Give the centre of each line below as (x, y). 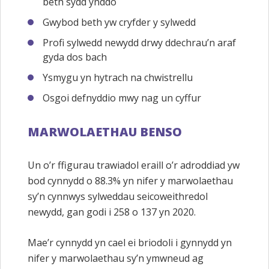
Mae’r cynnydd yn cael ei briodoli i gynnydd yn (130, 243)
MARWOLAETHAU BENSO (105, 131)
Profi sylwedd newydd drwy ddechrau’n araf (139, 43)
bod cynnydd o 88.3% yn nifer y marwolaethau (130, 180)
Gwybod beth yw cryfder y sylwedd (119, 23)
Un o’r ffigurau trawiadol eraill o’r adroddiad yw (134, 165)
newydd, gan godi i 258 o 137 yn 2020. (112, 212)
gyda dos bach (75, 57)
